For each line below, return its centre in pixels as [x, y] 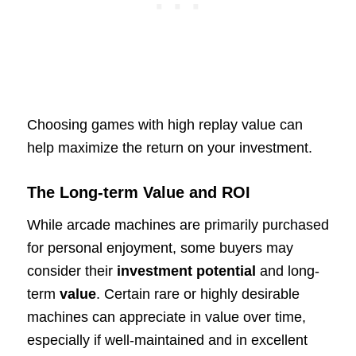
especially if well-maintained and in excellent [167, 340]
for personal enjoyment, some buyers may [160, 248]
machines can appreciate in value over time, [166, 317]
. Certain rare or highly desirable [197, 294]
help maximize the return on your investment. [169, 148]
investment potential [186, 271]
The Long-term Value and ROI [138, 193]
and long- [287, 271]
